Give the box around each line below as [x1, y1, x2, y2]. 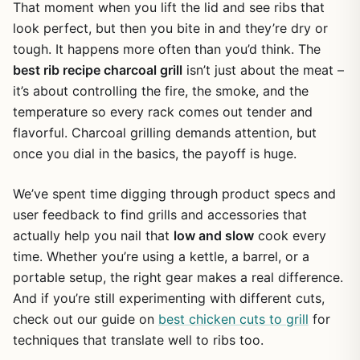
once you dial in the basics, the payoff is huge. [13, 145, 297, 162]
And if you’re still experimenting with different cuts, [13, 290, 325, 306]
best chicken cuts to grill [158, 311, 309, 327]
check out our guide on [13, 311, 158, 327]
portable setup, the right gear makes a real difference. [13, 269, 343, 285]
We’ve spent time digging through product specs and [13, 186, 336, 202]
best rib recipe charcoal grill [13, 62, 182, 78]
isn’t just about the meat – [182, 62, 344, 78]
